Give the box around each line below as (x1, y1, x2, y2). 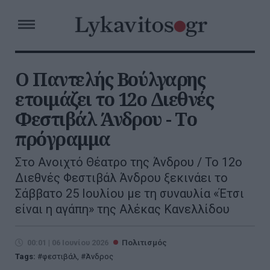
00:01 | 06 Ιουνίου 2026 (27, 238, 108, 247)
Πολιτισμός (122, 238, 167, 247)
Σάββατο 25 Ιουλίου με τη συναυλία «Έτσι (15, 186, 244, 201)
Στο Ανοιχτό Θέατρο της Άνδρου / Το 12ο (15, 155, 242, 169)
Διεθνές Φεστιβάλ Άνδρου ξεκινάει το (15, 171, 228, 185)
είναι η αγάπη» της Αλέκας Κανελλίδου (15, 202, 230, 216)
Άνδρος (86, 252, 113, 261)
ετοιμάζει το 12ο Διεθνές (15, 87, 213, 111)
